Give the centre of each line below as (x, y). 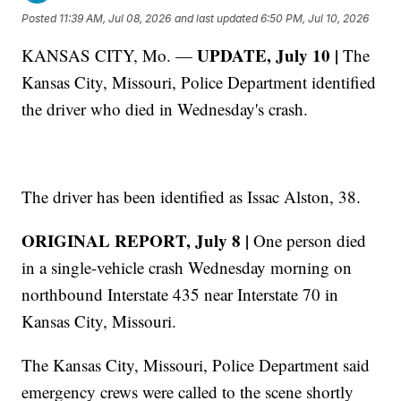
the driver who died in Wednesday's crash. (165, 109)
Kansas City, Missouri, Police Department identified (199, 82)
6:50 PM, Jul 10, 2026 (315, 18)
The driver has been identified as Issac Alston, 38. (192, 197)
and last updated (217, 18)
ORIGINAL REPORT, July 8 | (136, 241)
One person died (308, 241)
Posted (41, 18)
